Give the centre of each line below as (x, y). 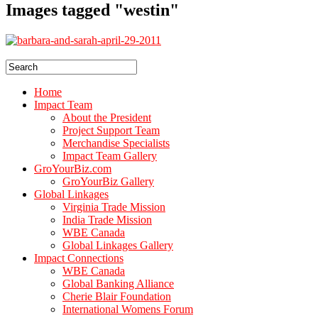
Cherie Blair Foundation (117, 296)
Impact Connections (79, 258)
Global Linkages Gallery (118, 245)
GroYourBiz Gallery (108, 181)
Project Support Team (111, 130)
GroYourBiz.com (73, 168)
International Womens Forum (128, 309)
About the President (107, 117)
